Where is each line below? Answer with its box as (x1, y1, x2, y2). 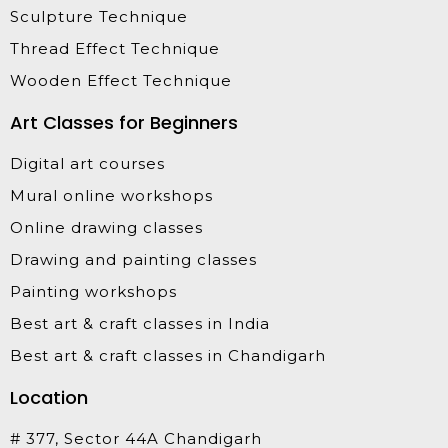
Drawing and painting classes (10, 249, 257, 269)
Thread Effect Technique (10, 38, 220, 58)
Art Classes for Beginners (10, 109, 238, 135)
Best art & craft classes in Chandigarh (10, 345, 326, 365)
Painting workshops (10, 281, 177, 301)
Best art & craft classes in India (10, 313, 270, 333)
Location (10, 384, 88, 410)
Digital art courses (10, 153, 165, 173)
